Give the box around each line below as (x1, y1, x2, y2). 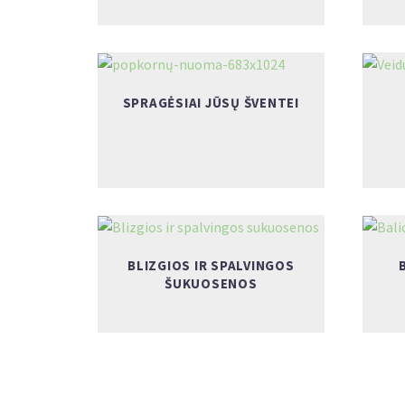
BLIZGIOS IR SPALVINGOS (127, 257, 295, 275)
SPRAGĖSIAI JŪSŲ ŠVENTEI (122, 94, 299, 112)
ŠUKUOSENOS (165, 275, 258, 293)
